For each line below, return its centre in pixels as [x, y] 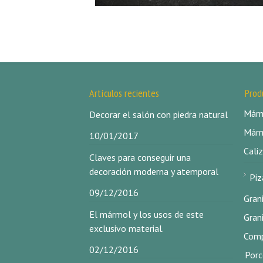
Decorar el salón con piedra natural [159, 114]
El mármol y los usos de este [146, 214]
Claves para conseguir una [140, 157]
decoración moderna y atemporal [154, 171]
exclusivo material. [127, 228]
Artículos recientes [124, 93]
